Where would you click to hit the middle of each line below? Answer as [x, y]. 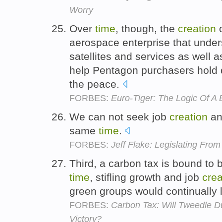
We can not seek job [119, 116]
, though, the [147, 29]
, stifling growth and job [146, 177]
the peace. [96, 84]
